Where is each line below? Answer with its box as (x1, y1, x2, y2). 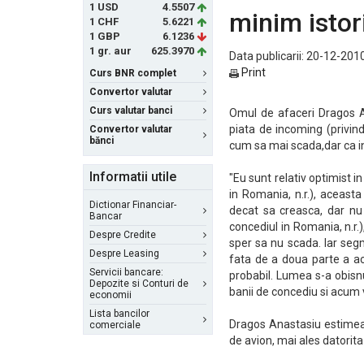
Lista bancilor (89, 308, 149, 319)
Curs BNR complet (89, 67, 176, 79)
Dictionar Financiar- (89, 199, 176, 210)
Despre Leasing (89, 248, 159, 259)
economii (89, 289, 132, 301)
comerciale (89, 319, 141, 331)
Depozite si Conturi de (89, 278, 188, 289)
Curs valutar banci (89, 105, 172, 116)
